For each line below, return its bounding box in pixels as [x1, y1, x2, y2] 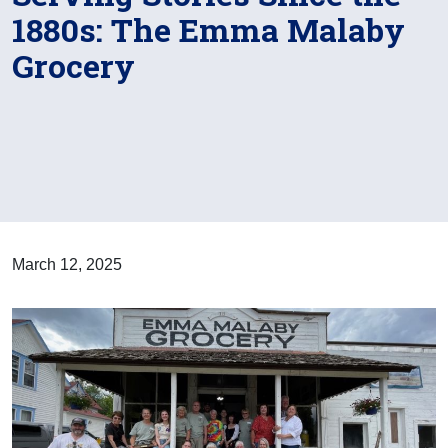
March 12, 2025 [12, 256, 122, 273]
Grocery [12, 44, 135, 87]
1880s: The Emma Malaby [12, 8, 405, 51]
